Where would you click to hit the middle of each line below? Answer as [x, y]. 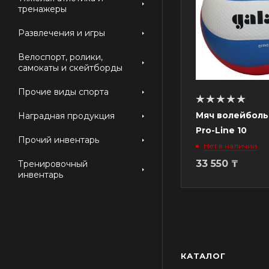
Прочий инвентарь [59, 140]
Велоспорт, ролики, [60, 57]
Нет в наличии [230, 146]
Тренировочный [53, 164]
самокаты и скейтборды [70, 68]
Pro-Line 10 [221, 130]
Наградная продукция [66, 116]
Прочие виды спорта [63, 92]
